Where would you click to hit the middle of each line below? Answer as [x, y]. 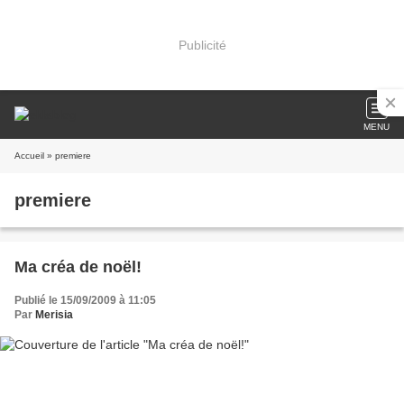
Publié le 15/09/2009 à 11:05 [85, 300]
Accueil [29, 156]
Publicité [202, 45]
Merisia [54, 315]
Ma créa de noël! [78, 267]
